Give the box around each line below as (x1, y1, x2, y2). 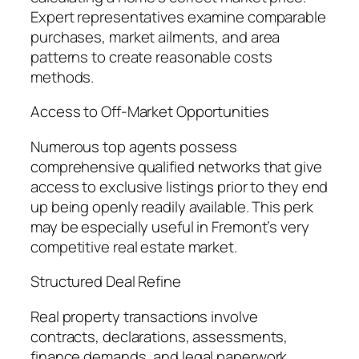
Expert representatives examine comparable (30, 6, 326, 27)
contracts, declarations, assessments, (30, 325, 288, 347)
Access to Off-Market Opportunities (30, 101, 269, 123)
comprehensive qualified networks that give (30, 155, 322, 177)
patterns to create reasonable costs (30, 46, 272, 67)
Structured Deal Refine (30, 271, 181, 292)
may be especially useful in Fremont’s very (30, 216, 309, 237)
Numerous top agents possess (30, 135, 238, 157)
